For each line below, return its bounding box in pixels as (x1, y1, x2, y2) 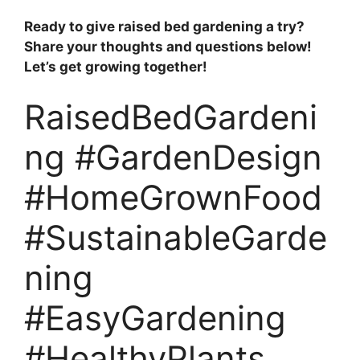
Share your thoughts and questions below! (24, 38, 312, 55)
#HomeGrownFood (24, 177, 322, 219)
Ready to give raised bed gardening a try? (24, 18, 305, 35)
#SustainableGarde (24, 217, 327, 259)
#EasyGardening (24, 297, 286, 339)
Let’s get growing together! (24, 58, 207, 75)
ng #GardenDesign (24, 137, 322, 178)
